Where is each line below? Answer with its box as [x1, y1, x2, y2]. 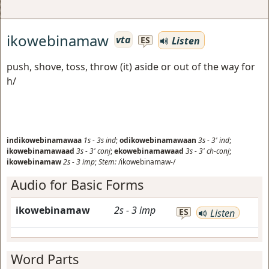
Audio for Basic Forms [11, 176, 144, 193]
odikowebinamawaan [119, 135, 196, 145]
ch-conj [207, 146, 229, 156]
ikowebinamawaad [7, 146, 74, 156]
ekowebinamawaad [114, 146, 184, 156]
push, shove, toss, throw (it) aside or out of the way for [7, 60, 255, 73]
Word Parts [11, 250, 79, 268]
